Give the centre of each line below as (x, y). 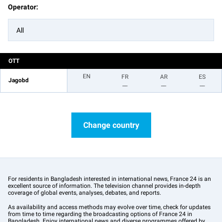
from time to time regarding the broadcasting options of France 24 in (100, 214)
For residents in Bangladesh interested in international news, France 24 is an (110, 179)
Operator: (23, 7)
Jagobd (19, 80)
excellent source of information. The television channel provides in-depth (104, 186)
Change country (111, 125)
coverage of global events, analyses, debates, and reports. (84, 193)
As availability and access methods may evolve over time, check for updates (109, 207)
